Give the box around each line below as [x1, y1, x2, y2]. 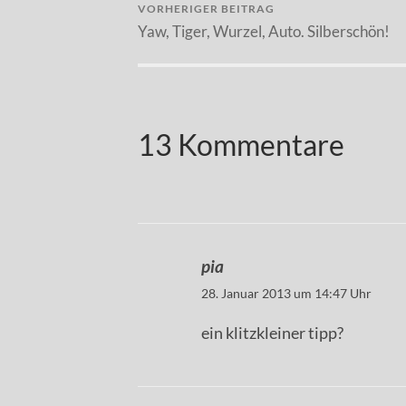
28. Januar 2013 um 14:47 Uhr [201, 285, 372, 302]
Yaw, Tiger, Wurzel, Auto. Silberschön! [138, 22, 390, 42]
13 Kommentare [138, 127, 344, 162]
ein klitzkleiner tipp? [201, 323, 343, 343]
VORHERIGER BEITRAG [138, 2, 275, 16]
